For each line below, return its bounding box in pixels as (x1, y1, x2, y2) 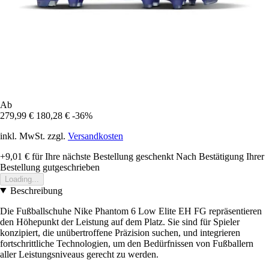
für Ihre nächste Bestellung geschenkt (29, 151, 174, 162)
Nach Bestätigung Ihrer (176, 151, 264, 162)
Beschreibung (10, 185, 62, 196)
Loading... (5, 174, 39, 184)
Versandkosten (68, 130, 123, 141)
